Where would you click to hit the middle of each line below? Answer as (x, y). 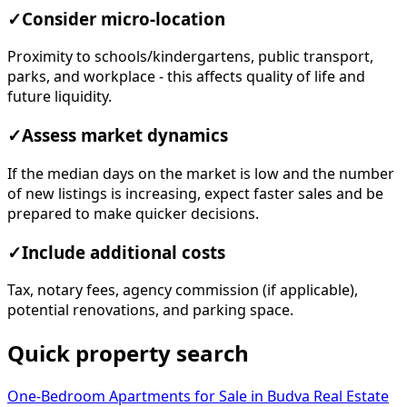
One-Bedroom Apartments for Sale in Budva (160, 397)
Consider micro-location (124, 19)
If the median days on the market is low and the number (201, 173)
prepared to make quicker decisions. (133, 213)
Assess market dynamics (125, 136)
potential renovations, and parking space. (150, 310)
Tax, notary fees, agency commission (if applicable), (183, 290)
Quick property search (128, 354)
